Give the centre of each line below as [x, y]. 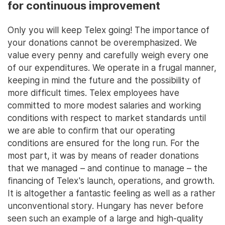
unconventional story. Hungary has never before [105, 205]
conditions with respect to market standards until [107, 118]
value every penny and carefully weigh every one [108, 55]
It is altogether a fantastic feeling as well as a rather [111, 193]
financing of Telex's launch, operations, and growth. [111, 180]
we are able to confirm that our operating [91, 130]
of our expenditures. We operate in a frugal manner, [112, 67]
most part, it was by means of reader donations [103, 155]
